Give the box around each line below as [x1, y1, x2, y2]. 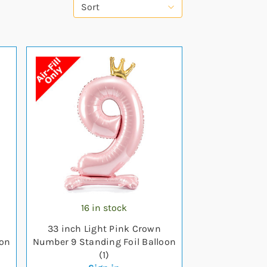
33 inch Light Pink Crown [47, 223, 161, 234]
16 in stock [81, 202, 128, 213]
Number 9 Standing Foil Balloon [32, 236, 176, 247]
